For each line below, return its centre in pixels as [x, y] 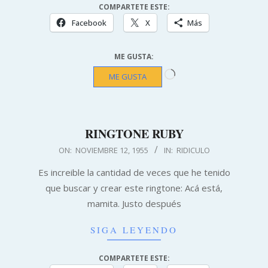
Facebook [89, 22]
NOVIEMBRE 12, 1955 [112, 150]
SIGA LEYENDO [134, 229]
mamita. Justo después [134, 203]
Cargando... [197, 70]
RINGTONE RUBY [134, 133]
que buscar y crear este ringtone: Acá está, [134, 188]
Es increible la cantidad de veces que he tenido [134, 172]
